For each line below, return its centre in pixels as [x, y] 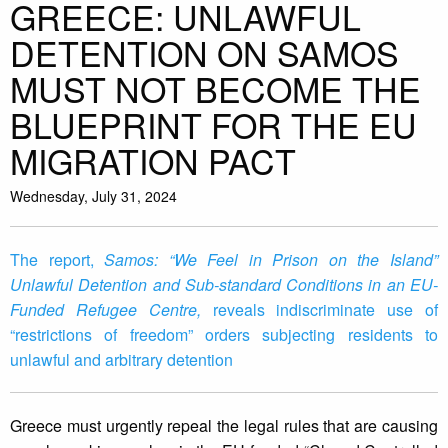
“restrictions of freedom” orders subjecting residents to [224, 335]
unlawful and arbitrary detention [121, 360]
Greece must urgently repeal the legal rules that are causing [224, 426]
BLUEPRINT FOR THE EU [213, 125]
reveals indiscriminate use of [325, 310]
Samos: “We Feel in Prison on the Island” [271, 260]
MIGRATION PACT [153, 161]
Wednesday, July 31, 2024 [93, 196]
